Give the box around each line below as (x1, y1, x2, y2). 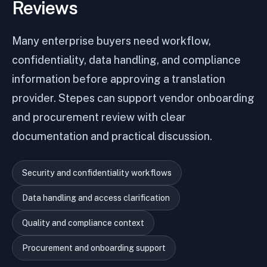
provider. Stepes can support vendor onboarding (12, 92, 254, 104)
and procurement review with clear (12, 111, 186, 123)
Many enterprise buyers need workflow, (12, 35, 211, 47)
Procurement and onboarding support (22, 243, 166, 253)
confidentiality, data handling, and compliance (12, 54, 241, 66)
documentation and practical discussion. (12, 130, 212, 142)
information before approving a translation (12, 73, 225, 85)
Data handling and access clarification (22, 193, 170, 203)
